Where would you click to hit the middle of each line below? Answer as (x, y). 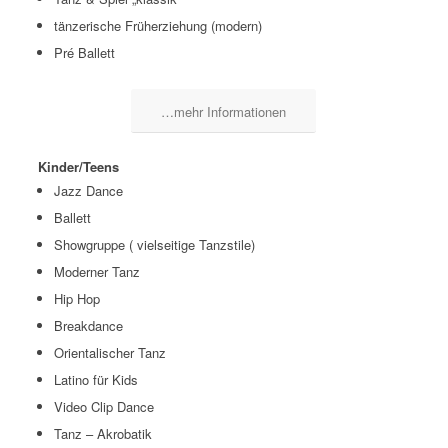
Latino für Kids (95, 380)
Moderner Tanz (96, 272)
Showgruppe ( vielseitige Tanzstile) (154, 245)
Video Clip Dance (103, 407)
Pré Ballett (84, 53)
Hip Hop (76, 299)
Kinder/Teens (78, 167)
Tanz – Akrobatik (102, 434)
